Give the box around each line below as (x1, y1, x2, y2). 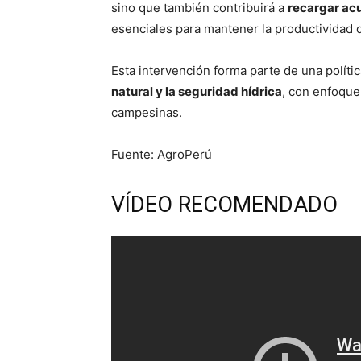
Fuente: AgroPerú (111, 146, 212, 162)
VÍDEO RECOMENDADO (111, 191, 338, 218)
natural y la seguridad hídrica (111, 83, 282, 99)
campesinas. (111, 104, 182, 120)
